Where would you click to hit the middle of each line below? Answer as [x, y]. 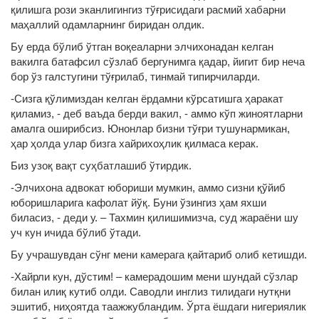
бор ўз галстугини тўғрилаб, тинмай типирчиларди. [135, 77]
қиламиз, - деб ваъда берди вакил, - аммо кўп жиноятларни [157, 114]
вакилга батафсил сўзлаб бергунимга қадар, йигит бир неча [158, 62]
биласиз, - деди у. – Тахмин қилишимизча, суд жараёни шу [155, 218]
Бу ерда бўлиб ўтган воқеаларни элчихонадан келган [142, 47]
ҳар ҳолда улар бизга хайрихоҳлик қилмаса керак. [135, 143]
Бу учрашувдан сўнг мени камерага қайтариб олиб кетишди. [159, 255]
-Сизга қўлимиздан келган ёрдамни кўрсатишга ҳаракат [147, 99]
